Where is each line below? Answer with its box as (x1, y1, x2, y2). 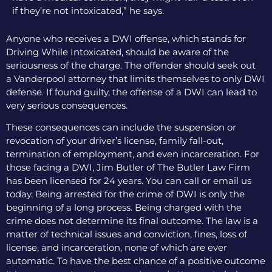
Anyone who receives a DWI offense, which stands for (6, 32, 246, 44)
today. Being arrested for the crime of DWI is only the (6, 188, 245, 200)
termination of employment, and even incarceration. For (6, 148, 259, 160)
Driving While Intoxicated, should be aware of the (6, 46, 229, 58)
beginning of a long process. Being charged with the (6, 202, 242, 214)
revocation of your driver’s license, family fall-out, (6, 135, 223, 147)
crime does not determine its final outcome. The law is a (6, 215, 258, 227)
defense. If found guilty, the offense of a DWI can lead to (6, 86, 257, 98)
